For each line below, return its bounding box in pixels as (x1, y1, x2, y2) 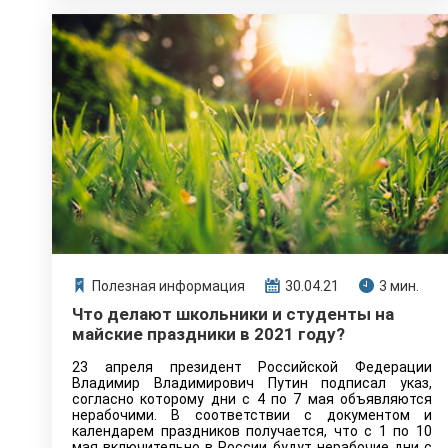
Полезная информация (92, 278, 245, 294)
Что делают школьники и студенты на (72, 304, 394, 324)
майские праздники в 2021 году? (72, 324, 345, 344)
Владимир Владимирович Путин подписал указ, (72, 375, 432, 391)
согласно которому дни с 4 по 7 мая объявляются (72, 391, 432, 407)
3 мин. (379, 278, 419, 294)
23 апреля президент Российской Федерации (72, 359, 432, 375)
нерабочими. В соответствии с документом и (72, 407, 432, 423)
